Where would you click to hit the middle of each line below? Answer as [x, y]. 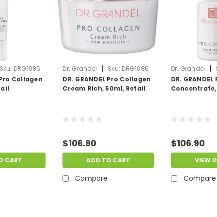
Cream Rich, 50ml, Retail [104, 89]
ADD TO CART [108, 160]
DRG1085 [27, 69]
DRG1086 [135, 69]
